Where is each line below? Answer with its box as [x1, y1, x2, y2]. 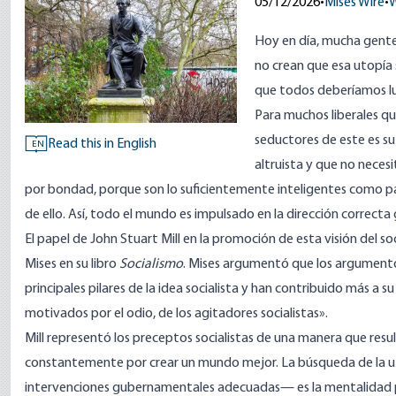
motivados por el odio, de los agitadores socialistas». [25, 307, 328, 321]
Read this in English [48, 137, 156, 151]
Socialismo [119, 257, 183, 271]
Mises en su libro [25, 257, 119, 271]
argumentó [223, 257, 289, 271]
